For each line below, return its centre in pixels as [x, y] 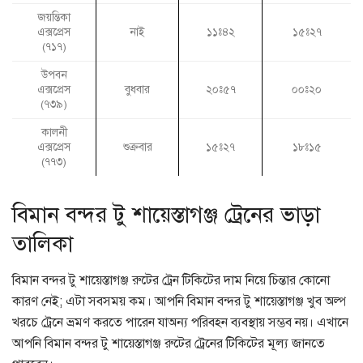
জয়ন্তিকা [54, 18]
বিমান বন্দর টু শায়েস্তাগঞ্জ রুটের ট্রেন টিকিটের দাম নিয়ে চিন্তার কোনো [171, 280]
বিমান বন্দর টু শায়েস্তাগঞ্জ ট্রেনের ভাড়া [166, 215]
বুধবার [137, 90]
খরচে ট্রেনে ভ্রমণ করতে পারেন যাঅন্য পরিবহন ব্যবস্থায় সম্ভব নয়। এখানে [180, 322]
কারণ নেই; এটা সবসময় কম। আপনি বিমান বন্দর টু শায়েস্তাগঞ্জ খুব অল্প [179, 301]
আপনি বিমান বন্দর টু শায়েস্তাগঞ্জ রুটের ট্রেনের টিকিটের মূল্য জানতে [169, 343]
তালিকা [43, 244]
